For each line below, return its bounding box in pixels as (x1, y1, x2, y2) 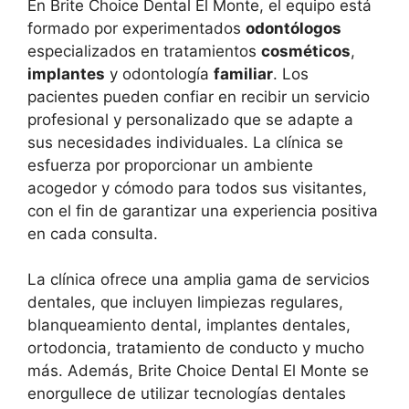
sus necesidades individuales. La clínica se (27, 132, 343, 152)
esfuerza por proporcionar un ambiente (27, 155, 313, 174)
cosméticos (261, 41, 351, 60)
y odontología (105, 64, 214, 83)
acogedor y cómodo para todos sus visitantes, (27, 178, 367, 197)
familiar (214, 64, 273, 83)
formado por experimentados (27, 18, 246, 37)
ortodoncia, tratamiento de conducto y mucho (27, 339, 364, 357)
